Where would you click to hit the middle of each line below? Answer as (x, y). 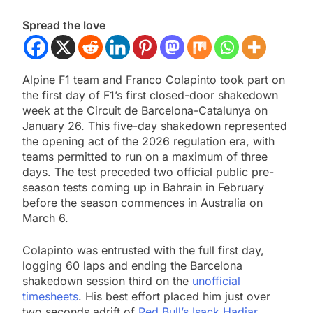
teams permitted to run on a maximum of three (145, 157)
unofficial (216, 281)
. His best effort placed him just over (174, 297)
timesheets (50, 297)
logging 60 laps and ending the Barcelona (132, 266)
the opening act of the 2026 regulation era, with (148, 141)
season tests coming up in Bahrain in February (143, 188)
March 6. (45, 218)
